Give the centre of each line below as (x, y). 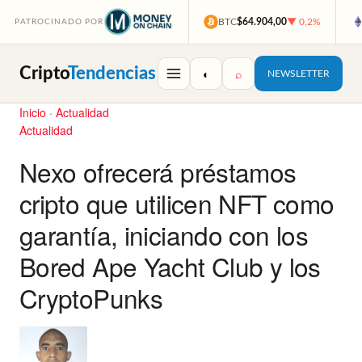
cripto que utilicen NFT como (177, 204)
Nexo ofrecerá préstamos (158, 172)
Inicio (33, 112)
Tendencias (112, 73)
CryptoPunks (91, 298)
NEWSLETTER (299, 74)
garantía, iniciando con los (164, 235)
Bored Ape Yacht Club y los (170, 267)
